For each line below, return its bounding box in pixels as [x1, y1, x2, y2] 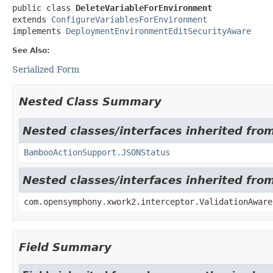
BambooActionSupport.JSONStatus [24, 147, 170, 157]
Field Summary [19, 240, 112, 253]
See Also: [12, 46, 50, 55]
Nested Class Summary [19, 94, 161, 108]
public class [12, 2, 76, 13]
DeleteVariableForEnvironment [76, 2, 212, 13]
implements [12, 26, 66, 36]
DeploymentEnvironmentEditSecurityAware [66, 26, 251, 36]
